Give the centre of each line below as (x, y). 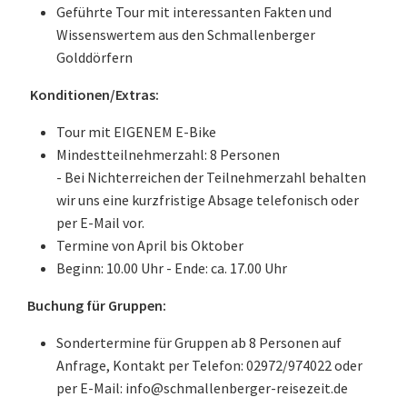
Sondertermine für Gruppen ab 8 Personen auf (199, 342)
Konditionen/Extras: (94, 94)
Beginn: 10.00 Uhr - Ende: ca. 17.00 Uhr (172, 268)
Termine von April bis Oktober (150, 245)
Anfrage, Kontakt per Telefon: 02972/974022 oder (209, 365)
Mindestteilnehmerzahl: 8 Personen (168, 154)
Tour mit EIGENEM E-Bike (136, 132)
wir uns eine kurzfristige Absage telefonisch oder (208, 200)
